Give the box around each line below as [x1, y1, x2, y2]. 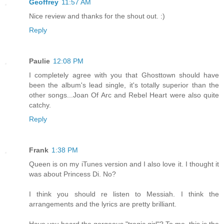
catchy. [29, 100, 51, 109]
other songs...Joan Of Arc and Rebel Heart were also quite [29, 90, 219, 99]
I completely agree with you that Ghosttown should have [29, 70, 219, 79]
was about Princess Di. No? [29, 169, 116, 178]
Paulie [29, 56, 50, 65]
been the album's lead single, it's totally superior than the [29, 80, 219, 89]
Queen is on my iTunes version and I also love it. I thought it [29, 159, 219, 168]
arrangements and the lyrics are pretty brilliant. [29, 199, 176, 208]
